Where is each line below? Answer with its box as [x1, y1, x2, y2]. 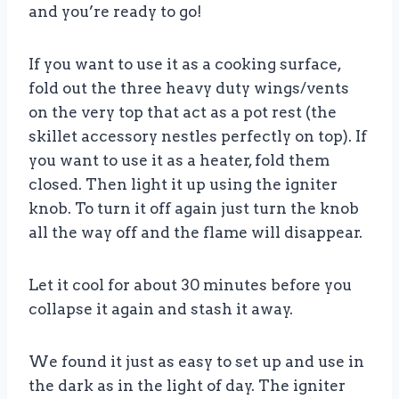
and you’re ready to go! [28, 3, 202, 21]
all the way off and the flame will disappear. [28, 224, 362, 242]
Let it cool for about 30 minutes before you [28, 276, 352, 295]
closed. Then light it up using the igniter [28, 175, 338, 194]
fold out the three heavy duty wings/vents [28, 79, 349, 98]
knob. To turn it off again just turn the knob [28, 199, 359, 218]
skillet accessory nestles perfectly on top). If [28, 127, 367, 146]
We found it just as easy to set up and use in [28, 353, 364, 371]
